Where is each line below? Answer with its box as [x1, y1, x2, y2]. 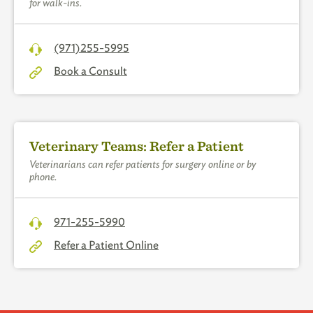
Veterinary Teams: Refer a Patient [29, 137, 244, 154]
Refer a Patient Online [54, 238, 159, 252]
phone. [29, 170, 57, 183]
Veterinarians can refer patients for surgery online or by [29, 157, 256, 170]
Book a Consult [54, 64, 127, 78]
